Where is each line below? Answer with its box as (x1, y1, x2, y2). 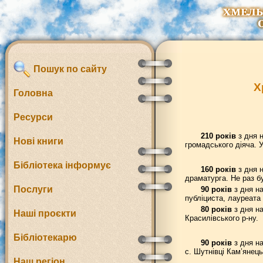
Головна (14, 88, 53, 98)
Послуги (14, 184, 53, 194)
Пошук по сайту (31, 64, 107, 74)
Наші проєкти (14, 208, 76, 218)
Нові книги (14, 136, 63, 146)
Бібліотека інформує (14, 160, 111, 170)
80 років (200, 205, 232, 214)
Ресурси (14, 112, 53, 122)
